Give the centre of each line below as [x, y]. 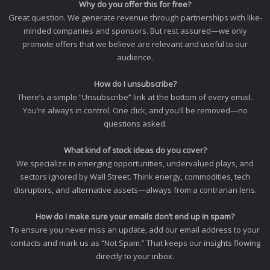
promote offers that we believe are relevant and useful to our [135, 44]
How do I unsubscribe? [135, 83]
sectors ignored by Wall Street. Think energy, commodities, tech [135, 176]
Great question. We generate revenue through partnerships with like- [135, 17]
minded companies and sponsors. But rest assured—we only [135, 30]
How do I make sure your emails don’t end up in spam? [135, 216]
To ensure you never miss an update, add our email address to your [135, 229]
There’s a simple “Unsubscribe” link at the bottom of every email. [135, 97]
